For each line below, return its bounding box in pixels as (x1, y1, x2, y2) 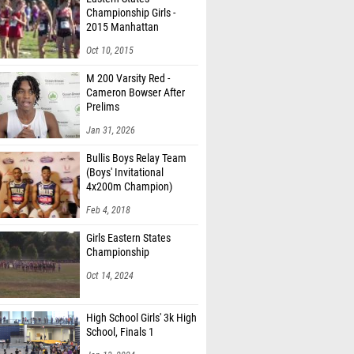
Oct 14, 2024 (86, 270, 134, 281)
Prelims (86, 100, 119, 114)
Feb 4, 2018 (86, 205, 130, 216)
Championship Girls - (86, 6, 175, 20)
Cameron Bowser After (86, 86, 185, 100)
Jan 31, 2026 (86, 125, 135, 136)
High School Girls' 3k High (86, 311, 197, 325)
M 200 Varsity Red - (86, 72, 170, 85)
